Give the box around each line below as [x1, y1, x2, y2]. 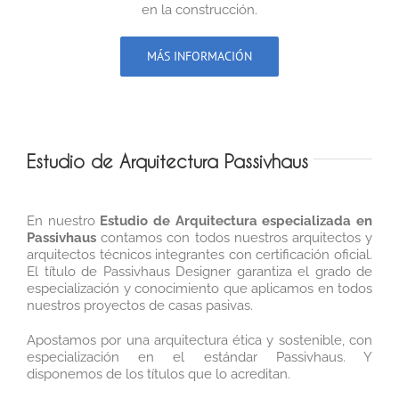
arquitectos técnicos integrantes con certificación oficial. [27, 246, 372, 263]
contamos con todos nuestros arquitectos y [96, 229, 372, 246]
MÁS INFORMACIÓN [147, 47, 252, 64]
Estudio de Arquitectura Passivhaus [27, 150, 308, 172]
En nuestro [27, 212, 101, 229]
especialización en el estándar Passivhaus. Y [27, 348, 372, 365]
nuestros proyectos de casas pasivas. [27, 297, 253, 313]
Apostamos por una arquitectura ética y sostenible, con [27, 331, 372, 348]
